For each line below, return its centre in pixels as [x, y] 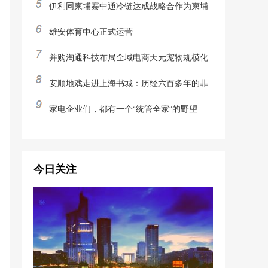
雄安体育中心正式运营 [91, 32]
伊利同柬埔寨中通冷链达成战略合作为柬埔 [129, 6]
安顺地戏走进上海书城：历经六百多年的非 [129, 83]
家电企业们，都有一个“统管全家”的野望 [123, 109]
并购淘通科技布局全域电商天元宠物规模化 [129, 57]
